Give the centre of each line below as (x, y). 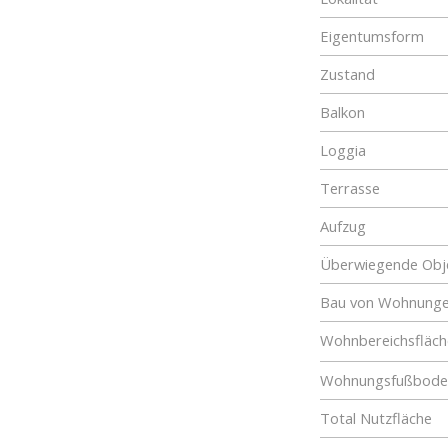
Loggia (343, 150)
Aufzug (343, 226)
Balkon (342, 112)
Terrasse (350, 188)
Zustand (347, 74)
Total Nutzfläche (376, 418)
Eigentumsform (372, 36)
